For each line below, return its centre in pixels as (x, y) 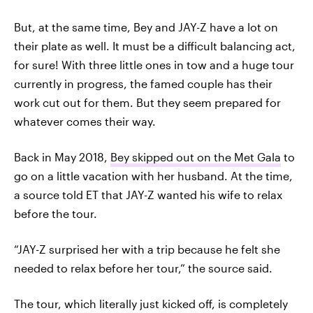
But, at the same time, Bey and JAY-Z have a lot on (146, 27)
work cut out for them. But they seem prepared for (147, 102)
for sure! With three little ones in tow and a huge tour (154, 65)
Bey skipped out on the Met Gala (196, 157)
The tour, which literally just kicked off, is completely (151, 304)
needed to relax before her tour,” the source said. (143, 268)
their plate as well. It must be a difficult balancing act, (155, 46)
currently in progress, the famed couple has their (143, 83)
